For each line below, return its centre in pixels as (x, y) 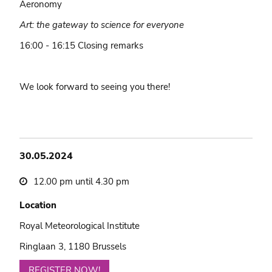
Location (38, 205)
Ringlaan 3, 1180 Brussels (73, 246)
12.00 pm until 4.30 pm (82, 181)
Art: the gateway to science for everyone (102, 25)
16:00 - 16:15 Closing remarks (82, 45)
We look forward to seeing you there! (95, 87)
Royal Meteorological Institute (80, 226)
